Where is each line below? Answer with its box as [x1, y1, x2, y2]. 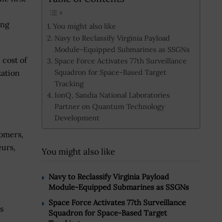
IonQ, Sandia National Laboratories [54, 90, 170, 100]
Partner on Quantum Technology [54, 101, 165, 111]
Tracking [54, 78, 84, 88]
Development [54, 112, 100, 122]
